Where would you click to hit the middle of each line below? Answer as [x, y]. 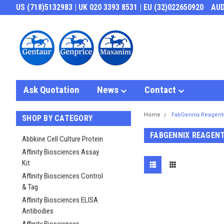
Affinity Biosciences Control [62, 176]
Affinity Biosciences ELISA [60, 200]
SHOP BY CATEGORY [57, 118]
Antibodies [38, 211]
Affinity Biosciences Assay [60, 152]
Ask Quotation [51, 90]
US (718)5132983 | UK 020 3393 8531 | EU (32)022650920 [110, 7]
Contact [161, 90]
